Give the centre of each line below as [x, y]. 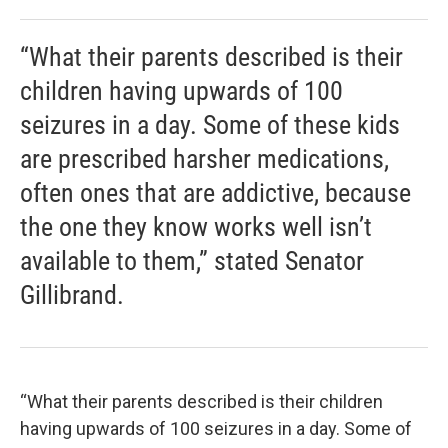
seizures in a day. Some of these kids [210, 125]
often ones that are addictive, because [215, 193]
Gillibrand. [72, 295]
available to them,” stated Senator [192, 261]
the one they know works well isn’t [196, 227]
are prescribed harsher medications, [204, 159]
